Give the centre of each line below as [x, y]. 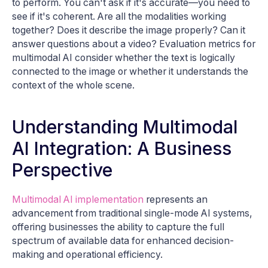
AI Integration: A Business [122, 149]
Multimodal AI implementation [78, 200]
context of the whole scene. [73, 86]
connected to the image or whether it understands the [130, 72]
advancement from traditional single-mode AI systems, [132, 214]
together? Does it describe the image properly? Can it [129, 31]
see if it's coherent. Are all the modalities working [119, 17]
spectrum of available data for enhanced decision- [123, 241]
